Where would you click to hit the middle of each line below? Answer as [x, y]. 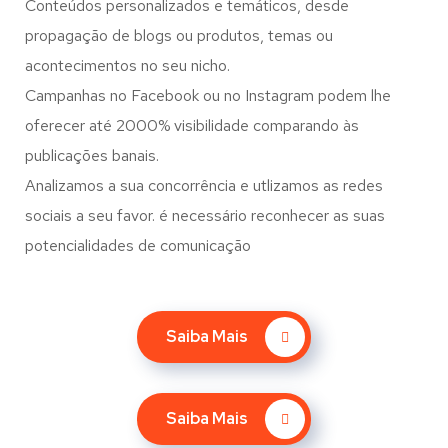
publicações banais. [92, 155]
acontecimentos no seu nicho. [127, 65]
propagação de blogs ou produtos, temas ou [179, 35]
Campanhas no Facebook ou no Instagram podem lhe [208, 95]
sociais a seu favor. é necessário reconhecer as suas [205, 215]
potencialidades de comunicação [138, 245]
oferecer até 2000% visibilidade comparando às [192, 125]
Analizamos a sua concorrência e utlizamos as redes [204, 185]
